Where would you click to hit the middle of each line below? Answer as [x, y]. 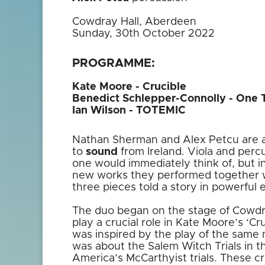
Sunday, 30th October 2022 [143, 34]
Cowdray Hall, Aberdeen [134, 22]
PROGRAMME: [114, 63]
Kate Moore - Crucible [129, 87]
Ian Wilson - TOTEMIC [129, 111]
